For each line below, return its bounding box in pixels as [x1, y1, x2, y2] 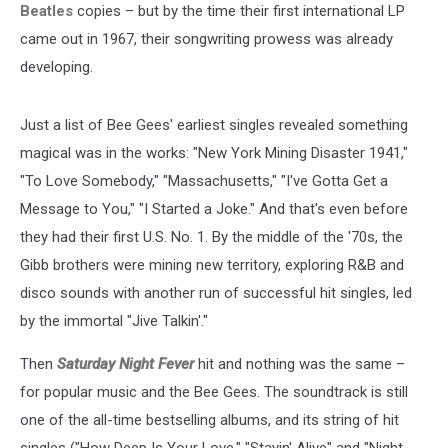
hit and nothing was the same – [194, 354, 405, 373]
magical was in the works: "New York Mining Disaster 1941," [20, 143, 408, 162]
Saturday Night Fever [57, 354, 194, 373]
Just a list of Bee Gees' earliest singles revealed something [20, 115, 408, 134]
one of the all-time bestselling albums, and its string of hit [20, 410, 399, 429]
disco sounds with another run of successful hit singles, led [20, 283, 412, 302]
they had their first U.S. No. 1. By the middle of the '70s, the [20, 227, 403, 246]
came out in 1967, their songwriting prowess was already [20, 29, 393, 48]
